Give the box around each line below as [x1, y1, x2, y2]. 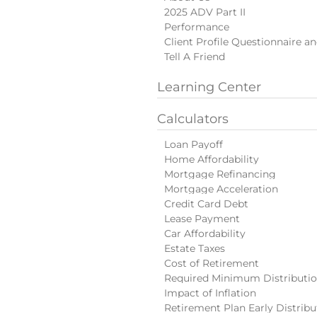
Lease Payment [164, 212, 240, 225]
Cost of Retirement [164, 257, 259, 270]
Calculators [157, 110, 229, 127]
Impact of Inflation [164, 287, 256, 299]
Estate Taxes [164, 242, 225, 255]
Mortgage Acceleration [164, 183, 278, 195]
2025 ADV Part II [164, 5, 246, 18]
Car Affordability [164, 227, 246, 240]
